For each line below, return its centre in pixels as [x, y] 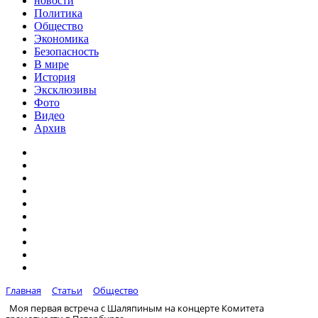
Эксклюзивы [65, 90]
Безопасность [66, 51]
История [55, 77]
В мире [51, 64]
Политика [58, 13]
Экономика [61, 39]
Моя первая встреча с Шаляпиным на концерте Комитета [137, 308]
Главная [23, 290]
